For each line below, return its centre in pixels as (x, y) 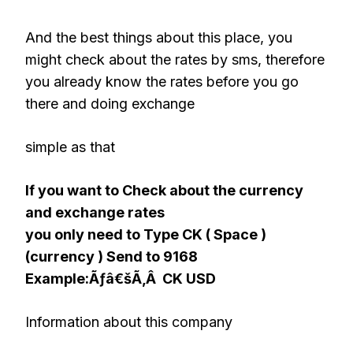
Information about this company (129, 321)
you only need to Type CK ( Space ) (146, 234)
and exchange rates (95, 212)
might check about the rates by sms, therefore (175, 59)
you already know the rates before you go (162, 81)
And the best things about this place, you (159, 37)
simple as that (70, 147)
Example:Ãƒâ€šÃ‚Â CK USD (121, 278)
